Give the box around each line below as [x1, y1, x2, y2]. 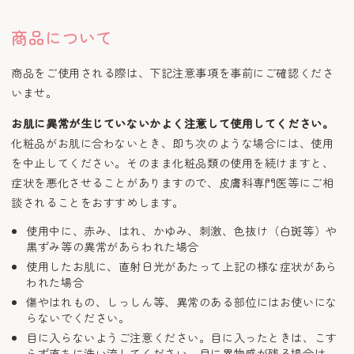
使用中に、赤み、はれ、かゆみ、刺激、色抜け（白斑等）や [26, 222, 337, 239]
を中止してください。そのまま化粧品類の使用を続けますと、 [11, 154, 334, 171]
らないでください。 [26, 308, 130, 326]
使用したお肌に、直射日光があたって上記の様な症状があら [26, 258, 337, 275]
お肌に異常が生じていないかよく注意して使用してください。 [11, 115, 334, 132]
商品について [11, 24, 113, 49]
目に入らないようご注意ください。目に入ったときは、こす [26, 328, 337, 345]
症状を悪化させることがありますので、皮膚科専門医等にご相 [11, 174, 334, 191]
